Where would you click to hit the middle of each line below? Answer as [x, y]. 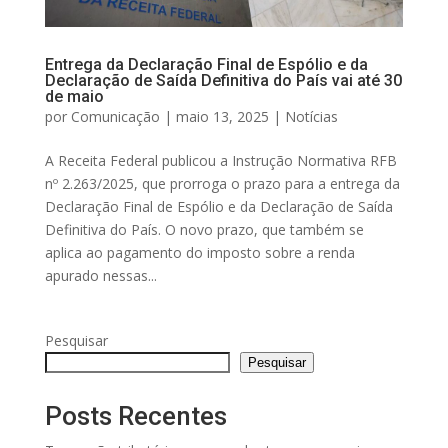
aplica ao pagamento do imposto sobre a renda [199, 253]
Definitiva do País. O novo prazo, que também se [204, 230]
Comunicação [115, 117]
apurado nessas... [100, 276]
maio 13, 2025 [222, 117]
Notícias [311, 117]
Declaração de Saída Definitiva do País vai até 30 [223, 81]
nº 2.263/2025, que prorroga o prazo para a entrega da [222, 184]
